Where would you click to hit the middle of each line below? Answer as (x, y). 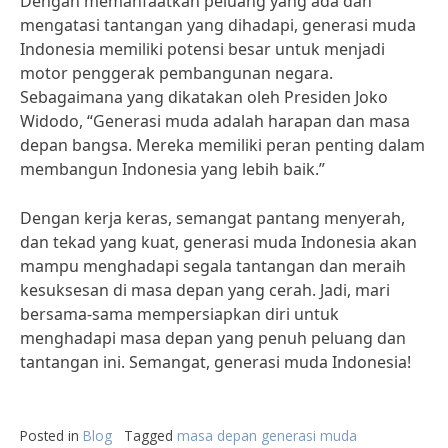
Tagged (150, 435)
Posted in (51, 435)
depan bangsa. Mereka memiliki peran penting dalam (222, 145)
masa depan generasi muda (267, 435)
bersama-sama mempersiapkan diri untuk (179, 314)
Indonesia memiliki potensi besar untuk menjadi (202, 49)
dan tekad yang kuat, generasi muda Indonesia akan (218, 242)
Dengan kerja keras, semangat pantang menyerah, (212, 218)
